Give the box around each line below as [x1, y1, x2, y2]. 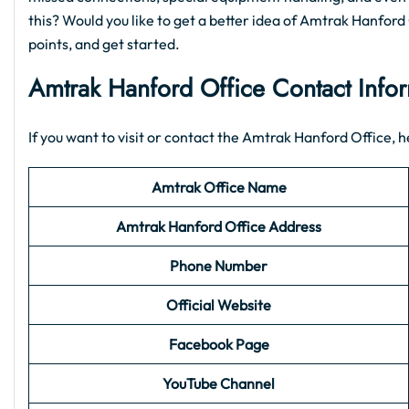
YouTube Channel [163, 374, 275, 393]
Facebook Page [168, 335, 269, 354]
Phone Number [170, 257, 267, 276]
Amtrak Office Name [151, 178, 287, 197]
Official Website [166, 296, 271, 315]
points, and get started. [28, 35, 180, 54]
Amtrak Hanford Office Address [116, 217, 321, 236]
